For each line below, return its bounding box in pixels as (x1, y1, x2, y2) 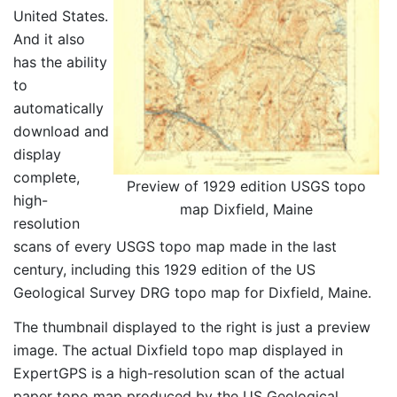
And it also (13, 30, 85, 49)
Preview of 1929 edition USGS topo (127, 177, 366, 196)
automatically (13, 99, 104, 118)
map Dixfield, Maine (180, 200, 313, 219)
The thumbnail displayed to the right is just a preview (13, 318, 370, 337)
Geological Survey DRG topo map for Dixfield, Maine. (13, 284, 371, 302)
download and (13, 122, 109, 141)
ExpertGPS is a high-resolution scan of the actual (13, 364, 345, 383)
